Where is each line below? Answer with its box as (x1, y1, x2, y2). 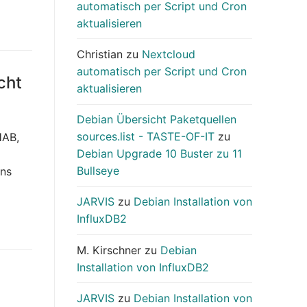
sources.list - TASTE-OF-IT (77, 130, 214, 144)
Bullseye (77, 164, 119, 178)
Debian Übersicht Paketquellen (77, 112, 236, 127)
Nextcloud (142, 47, 195, 62)
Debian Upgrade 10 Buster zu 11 (77, 147, 242, 161)
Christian (77, 47, 123, 62)
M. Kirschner (77, 243, 141, 257)
